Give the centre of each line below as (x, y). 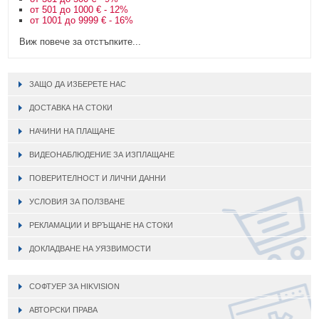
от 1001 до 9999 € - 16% (82, 20)
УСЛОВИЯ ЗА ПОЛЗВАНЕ (77, 201)
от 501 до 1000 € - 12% (79, 9)
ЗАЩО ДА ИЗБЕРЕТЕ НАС (78, 84)
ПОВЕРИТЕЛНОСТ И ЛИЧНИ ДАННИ (98, 178)
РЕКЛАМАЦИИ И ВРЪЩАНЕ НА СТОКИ (101, 225)
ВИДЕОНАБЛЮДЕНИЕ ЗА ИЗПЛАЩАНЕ (102, 154)
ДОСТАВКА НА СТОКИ (71, 107)
